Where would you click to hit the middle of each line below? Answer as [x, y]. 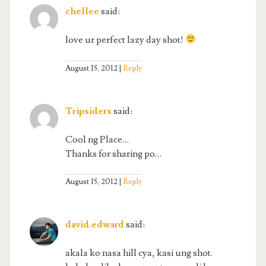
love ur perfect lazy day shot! [125, 39]
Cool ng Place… [97, 139]
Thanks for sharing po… [113, 153]
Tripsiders [88, 111]
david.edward [94, 225]
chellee [82, 11]
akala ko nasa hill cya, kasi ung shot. [139, 253]
